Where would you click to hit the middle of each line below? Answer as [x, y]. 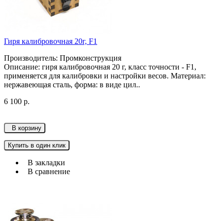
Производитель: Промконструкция [63, 58]
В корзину [25, 128]
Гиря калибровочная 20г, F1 [51, 41]
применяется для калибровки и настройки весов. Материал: [105, 76]
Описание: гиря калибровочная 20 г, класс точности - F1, [100, 67]
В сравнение [47, 172]
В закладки [44, 163]
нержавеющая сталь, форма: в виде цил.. [72, 85]
